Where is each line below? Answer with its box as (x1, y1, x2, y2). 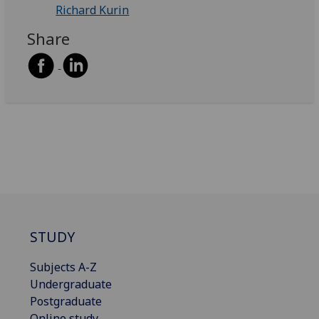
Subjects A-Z (30, 259, 97, 276)
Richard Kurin (56, 1, 130, 18)
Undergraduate (30, 276, 112, 293)
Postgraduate (30, 293, 102, 310)
